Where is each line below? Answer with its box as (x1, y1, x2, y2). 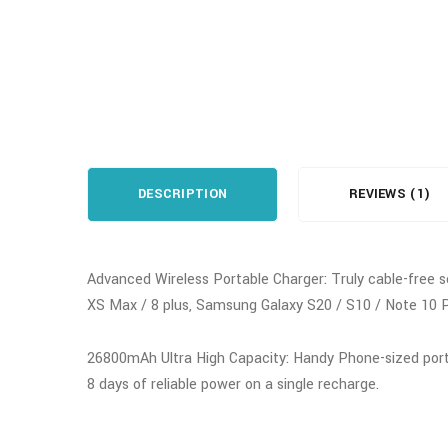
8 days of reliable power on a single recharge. (87, 374, 379, 396)
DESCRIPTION (138, 185, 228, 204)
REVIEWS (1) (349, 185, 431, 204)
